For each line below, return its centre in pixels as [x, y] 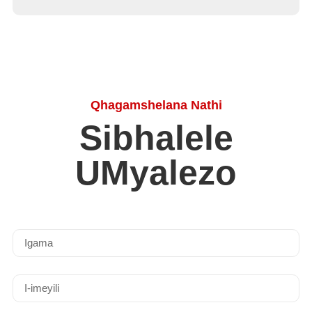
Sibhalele [156, 138]
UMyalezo [156, 172]
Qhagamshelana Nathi [156, 105]
